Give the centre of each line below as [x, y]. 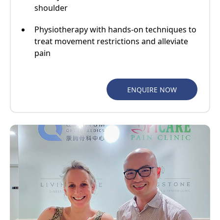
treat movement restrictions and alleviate [111, 41]
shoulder [51, 8]
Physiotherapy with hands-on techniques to [115, 30]
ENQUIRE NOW [152, 89]
